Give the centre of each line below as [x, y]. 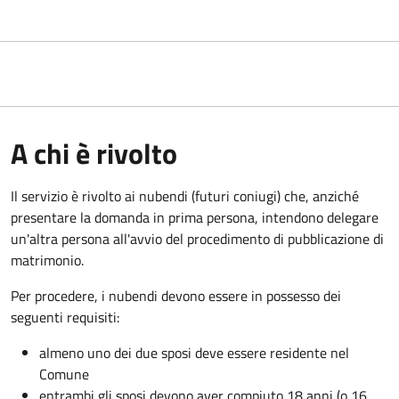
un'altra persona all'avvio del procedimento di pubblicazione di [197, 238]
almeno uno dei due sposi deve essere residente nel [194, 352]
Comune [64, 374]
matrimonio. [47, 260]
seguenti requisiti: [65, 317]
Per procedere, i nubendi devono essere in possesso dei [176, 295]
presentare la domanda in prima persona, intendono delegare [195, 217]
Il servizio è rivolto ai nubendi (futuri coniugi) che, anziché [185, 195]
